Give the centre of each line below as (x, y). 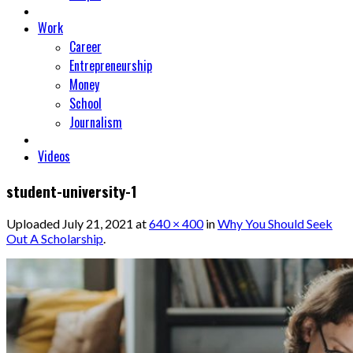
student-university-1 (72, 191)
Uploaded (34, 224)
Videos (54, 156)
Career (85, 46)
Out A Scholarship (55, 239)
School (85, 103)
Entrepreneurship (111, 65)
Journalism (96, 122)
